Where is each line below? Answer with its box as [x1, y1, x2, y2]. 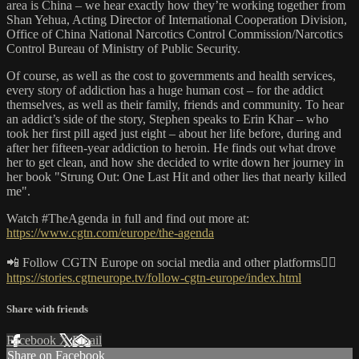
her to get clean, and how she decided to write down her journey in [6, 155, 344, 170]
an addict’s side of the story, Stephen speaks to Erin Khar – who [6, 112, 329, 127]
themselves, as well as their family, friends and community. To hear [6, 98, 344, 112]
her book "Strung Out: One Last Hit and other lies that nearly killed [6, 170, 346, 184]
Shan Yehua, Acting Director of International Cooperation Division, [6, 13, 347, 27]
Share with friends [6, 303, 88, 316]
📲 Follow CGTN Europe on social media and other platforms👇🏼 [6, 256, 337, 270]
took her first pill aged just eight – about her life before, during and [6, 127, 341, 141]
